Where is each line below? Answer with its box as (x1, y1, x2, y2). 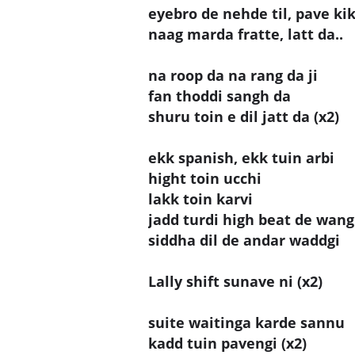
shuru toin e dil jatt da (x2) (148, 106, 339, 126)
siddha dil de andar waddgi (148, 230, 340, 250)
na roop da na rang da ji (148, 65, 318, 85)
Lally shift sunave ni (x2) (148, 271, 323, 291)
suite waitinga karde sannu (148, 312, 345, 332)
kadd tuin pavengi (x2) (148, 333, 307, 353)
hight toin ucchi (148, 168, 261, 188)
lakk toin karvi (148, 189, 253, 208)
